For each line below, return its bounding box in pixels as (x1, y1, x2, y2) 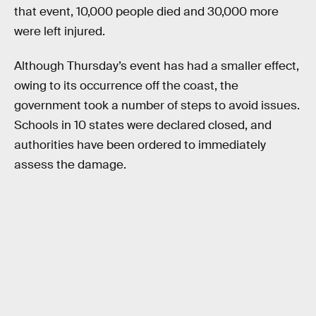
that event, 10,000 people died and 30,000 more (14, 4, 279, 19)
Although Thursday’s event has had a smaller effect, (14, 59, 299, 74)
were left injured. (14, 23, 105, 39)
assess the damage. (14, 157, 126, 173)
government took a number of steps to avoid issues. (14, 98, 300, 114)
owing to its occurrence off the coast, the (14, 78, 238, 94)
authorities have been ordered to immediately (14, 138, 266, 153)
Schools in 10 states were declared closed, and (14, 118, 272, 133)
